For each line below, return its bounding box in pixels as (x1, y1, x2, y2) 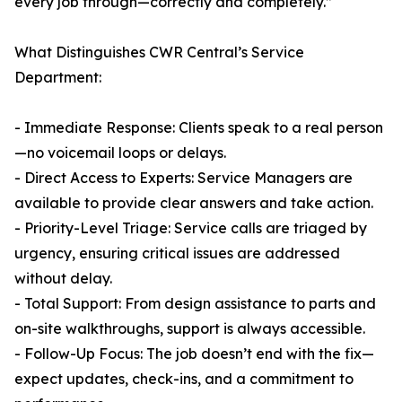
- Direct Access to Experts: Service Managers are (14, 169, 353, 187)
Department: (14, 68, 101, 86)
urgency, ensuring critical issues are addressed (14, 244, 340, 262)
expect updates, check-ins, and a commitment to (14, 370, 354, 388)
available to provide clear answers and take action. (14, 194, 373, 212)
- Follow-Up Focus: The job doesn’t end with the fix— (14, 345, 374, 363)
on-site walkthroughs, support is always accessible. (14, 319, 365, 337)
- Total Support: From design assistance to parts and (14, 294, 376, 312)
